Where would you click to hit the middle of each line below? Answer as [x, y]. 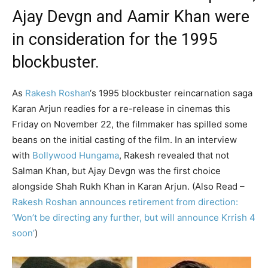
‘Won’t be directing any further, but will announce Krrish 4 [134, 218]
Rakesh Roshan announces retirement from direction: [125, 202]
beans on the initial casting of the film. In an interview [124, 140]
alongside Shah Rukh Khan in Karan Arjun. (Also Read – [128, 187]
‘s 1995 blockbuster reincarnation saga [171, 93]
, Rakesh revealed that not [174, 156]
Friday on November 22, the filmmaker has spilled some [130, 124]
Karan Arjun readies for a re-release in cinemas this [121, 109]
